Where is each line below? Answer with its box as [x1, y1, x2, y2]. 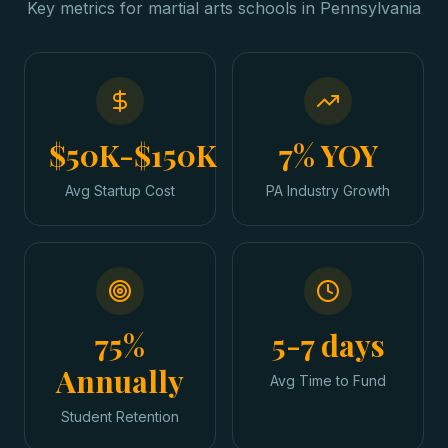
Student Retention [61, 408, 179, 425]
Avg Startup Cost [65, 182, 175, 199]
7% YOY [278, 135, 378, 175]
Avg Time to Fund [270, 372, 386, 389]
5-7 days [271, 325, 385, 365]
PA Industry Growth [266, 182, 390, 199]
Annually [56, 361, 184, 401]
